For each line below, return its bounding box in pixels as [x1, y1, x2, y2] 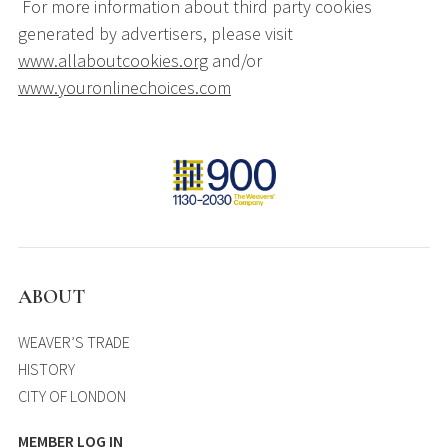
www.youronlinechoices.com [18, 76, 231, 99]
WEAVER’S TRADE [18, 331, 130, 352]
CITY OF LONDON [18, 385, 126, 406]
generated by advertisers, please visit [18, 22, 293, 45]
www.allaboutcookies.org [18, 49, 208, 72]
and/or [208, 49, 262, 72]
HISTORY [18, 358, 75, 379]
